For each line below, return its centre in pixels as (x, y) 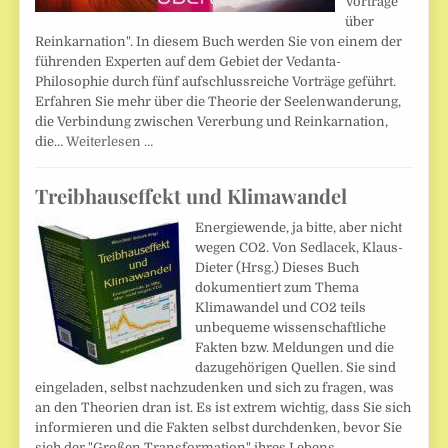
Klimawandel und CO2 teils (281, 307)
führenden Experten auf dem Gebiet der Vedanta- (188, 61)
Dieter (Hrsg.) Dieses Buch (277, 267)
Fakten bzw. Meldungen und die (295, 347)
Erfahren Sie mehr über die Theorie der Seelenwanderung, (218, 101)
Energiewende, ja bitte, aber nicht (299, 227)
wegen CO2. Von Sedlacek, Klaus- (299, 247)
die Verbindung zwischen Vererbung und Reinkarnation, (212, 121)
